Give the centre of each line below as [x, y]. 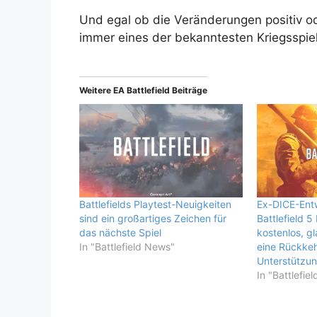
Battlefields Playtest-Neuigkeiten [155, 204]
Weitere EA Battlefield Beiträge [143, 91]
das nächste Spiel [120, 233]
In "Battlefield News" [127, 247]
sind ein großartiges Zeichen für [153, 219]
